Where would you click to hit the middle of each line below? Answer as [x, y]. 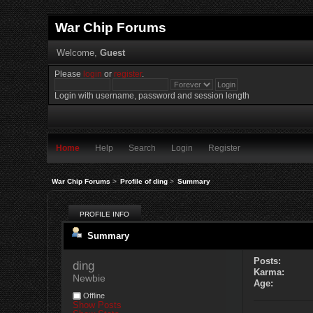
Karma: [269, 272]
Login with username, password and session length [152, 96]
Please [69, 74]
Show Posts [97, 305]
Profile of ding [144, 181]
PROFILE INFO [105, 214]
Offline [93, 296]
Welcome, [78, 52]
